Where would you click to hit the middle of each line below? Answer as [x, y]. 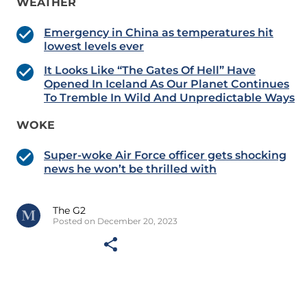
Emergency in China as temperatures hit [159, 33]
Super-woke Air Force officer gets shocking [165, 156]
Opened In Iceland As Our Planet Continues [167, 84]
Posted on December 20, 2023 [115, 221]
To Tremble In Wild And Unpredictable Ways [169, 98]
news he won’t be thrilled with [130, 169]
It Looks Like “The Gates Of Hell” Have [150, 71]
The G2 [69, 211]
